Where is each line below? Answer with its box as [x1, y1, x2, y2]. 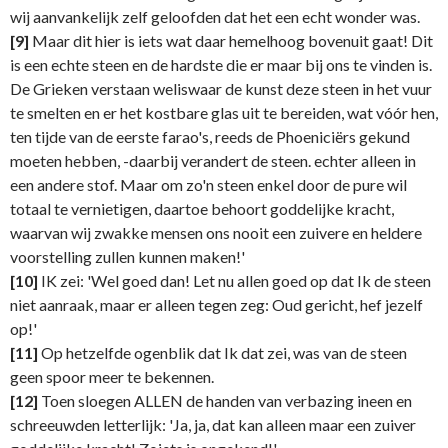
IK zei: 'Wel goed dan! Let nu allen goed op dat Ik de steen [38, 271, 431, 291]
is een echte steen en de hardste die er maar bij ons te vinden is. [10, 55, 432, 75]
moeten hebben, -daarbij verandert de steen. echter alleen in [10, 151, 416, 171]
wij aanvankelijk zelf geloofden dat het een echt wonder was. [10, 7, 420, 27]
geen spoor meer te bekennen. [10, 367, 214, 387]
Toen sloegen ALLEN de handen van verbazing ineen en [38, 391, 412, 411]
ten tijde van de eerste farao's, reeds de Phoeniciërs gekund [10, 127, 410, 147]
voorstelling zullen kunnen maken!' [10, 247, 245, 267]
